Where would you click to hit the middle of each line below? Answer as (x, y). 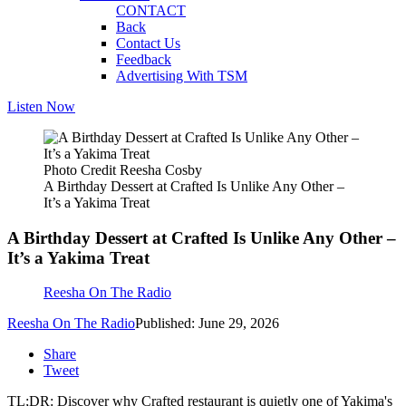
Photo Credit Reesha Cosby (123, 170)
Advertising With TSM (182, 76)
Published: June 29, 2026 (207, 324)
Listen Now (41, 106)
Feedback (144, 59)
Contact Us (148, 43)
